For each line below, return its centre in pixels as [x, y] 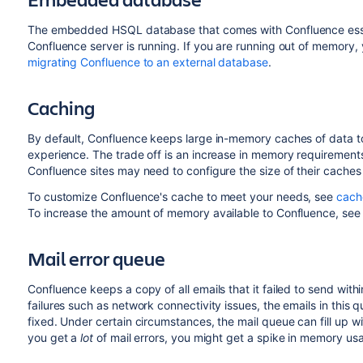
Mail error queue [96, 258]
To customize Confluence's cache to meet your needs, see [182, 196]
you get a [54, 337]
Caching [61, 108]
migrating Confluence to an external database [147, 62]
